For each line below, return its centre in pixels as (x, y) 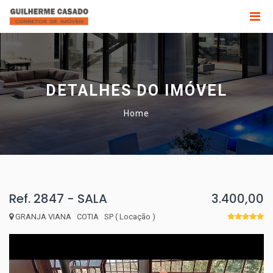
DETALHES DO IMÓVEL (136, 90)
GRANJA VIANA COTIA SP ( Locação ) (84, 217)
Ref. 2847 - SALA (58, 199)
